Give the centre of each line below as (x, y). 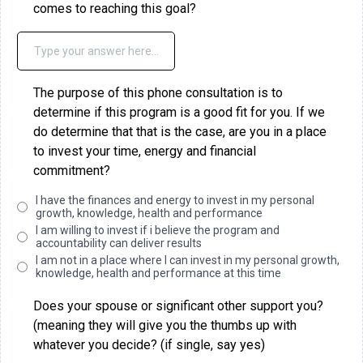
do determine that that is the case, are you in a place (180, 132)
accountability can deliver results (119, 243)
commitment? (72, 171)
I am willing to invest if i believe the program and (158, 230)
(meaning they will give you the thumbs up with (165, 325)
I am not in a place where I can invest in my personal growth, (188, 260)
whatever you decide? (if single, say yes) (149, 345)
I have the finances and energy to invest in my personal (175, 200)
